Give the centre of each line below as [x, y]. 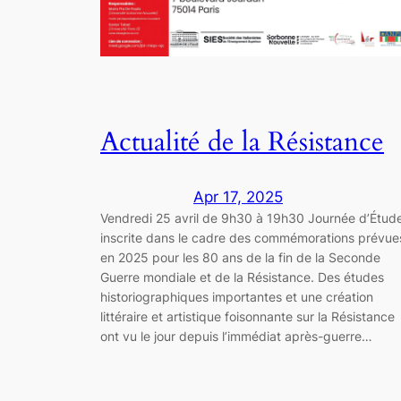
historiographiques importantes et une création [237, 296]
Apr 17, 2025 [238, 196]
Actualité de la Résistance [242, 143]
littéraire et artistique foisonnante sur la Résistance [247, 316]
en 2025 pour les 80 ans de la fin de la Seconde [240, 257]
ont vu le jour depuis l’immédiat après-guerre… [236, 336]
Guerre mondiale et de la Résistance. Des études [242, 277]
